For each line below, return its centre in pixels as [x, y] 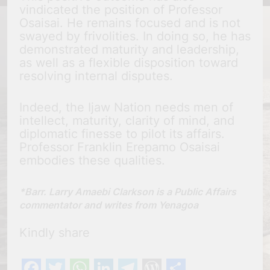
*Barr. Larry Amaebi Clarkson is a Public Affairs [128, 192]
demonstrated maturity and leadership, [129, 50]
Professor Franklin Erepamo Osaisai [120, 147]
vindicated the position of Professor [121, 10]
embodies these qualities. [92, 161]
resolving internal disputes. [96, 76]
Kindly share [55, 233]
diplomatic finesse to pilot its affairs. [122, 134]
